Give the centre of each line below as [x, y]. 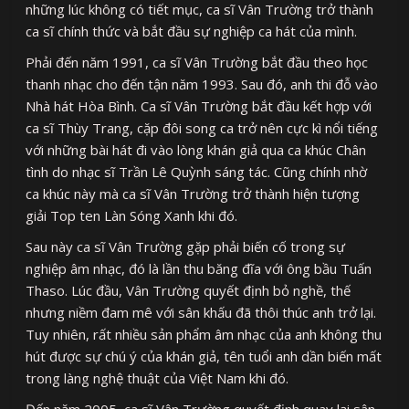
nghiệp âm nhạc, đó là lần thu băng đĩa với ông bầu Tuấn [199, 269]
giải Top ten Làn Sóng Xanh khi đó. [132, 216]
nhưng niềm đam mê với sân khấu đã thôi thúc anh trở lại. [201, 313]
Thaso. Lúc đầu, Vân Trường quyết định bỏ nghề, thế [189, 291]
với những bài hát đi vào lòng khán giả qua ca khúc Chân [196, 150]
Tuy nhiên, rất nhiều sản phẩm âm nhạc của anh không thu [204, 335]
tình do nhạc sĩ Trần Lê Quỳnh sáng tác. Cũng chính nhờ [197, 172]
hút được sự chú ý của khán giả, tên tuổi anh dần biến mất [204, 357]
